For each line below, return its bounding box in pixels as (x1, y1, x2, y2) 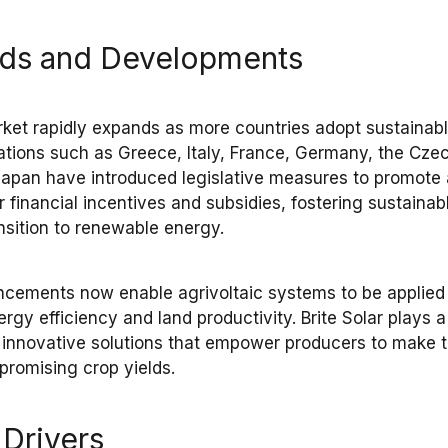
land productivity (158, 308, 293, 329)
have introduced (41, 168, 183, 189)
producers (285, 333, 367, 354)
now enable (75, 283, 179, 304)
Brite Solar (301, 308, 384, 329)
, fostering (281, 193, 369, 214)
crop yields (83, 358, 172, 379)
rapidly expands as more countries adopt (28, 118, 367, 139)
